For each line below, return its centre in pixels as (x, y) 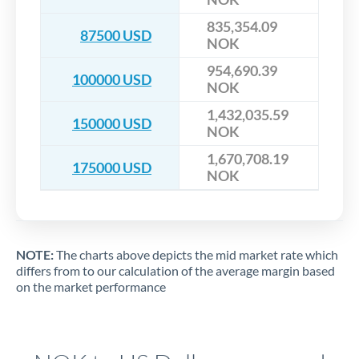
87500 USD (116, 35)
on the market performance (91, 287)
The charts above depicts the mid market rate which (196, 255)
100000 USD (112, 79)
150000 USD (112, 123)
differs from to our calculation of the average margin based (175, 271)
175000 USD (112, 167)
